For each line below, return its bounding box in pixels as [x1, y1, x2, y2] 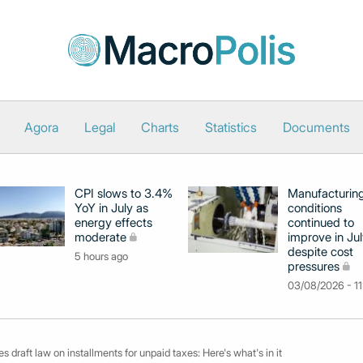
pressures [288, 258, 340, 274]
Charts [141, 119, 179, 135]
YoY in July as [75, 200, 148, 216]
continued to [288, 215, 354, 230]
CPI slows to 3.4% [75, 186, 173, 201]
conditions [288, 200, 342, 216]
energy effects [75, 215, 152, 230]
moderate [75, 229, 126, 245]
